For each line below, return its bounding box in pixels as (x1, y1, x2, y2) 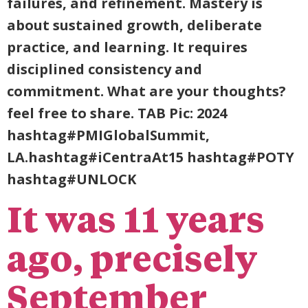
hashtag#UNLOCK (7, 170, 136, 188)
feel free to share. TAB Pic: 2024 (7, 104, 227, 122)
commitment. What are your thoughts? (7, 82, 286, 100)
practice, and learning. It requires (7, 38, 247, 56)
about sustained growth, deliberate (7, 16, 262, 34)
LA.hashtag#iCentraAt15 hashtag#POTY (7, 148, 294, 166)
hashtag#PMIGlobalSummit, (7, 126, 210, 144)
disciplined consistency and (7, 60, 202, 78)
